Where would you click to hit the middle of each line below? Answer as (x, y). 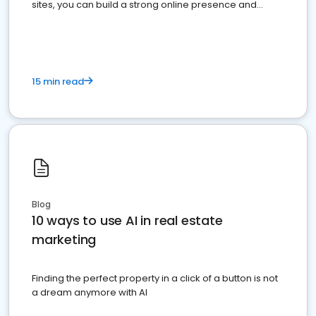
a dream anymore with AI (90, 292)
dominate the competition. (93, 19)
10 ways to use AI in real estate (127, 220)
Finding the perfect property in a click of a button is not (155, 278)
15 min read (58, 81)
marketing (64, 239)
